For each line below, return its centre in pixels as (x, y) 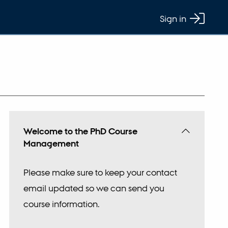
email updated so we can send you (94, 188)
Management (51, 144)
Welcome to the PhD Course (81, 132)
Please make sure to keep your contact (101, 172)
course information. (62, 204)
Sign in (173, 18)
